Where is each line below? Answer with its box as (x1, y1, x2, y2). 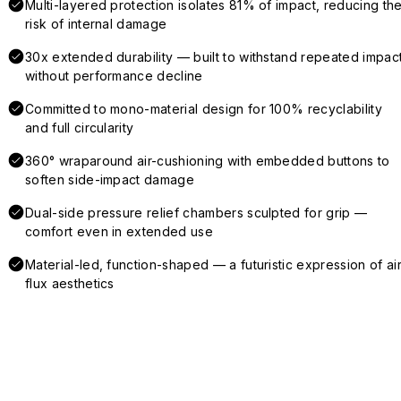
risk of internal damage (25, 15, 167, 31)
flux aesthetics (25, 275, 115, 291)
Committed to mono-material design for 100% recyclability (25, 100, 382, 116)
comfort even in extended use (25, 223, 213, 239)
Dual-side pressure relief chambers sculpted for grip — (25, 204, 368, 220)
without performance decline (25, 67, 203, 83)
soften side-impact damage (25, 171, 195, 187)
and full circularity (25, 119, 134, 135)
